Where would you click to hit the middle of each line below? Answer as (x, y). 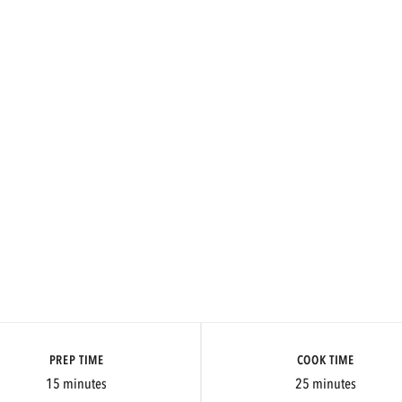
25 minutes (325, 385)
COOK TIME (325, 360)
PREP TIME (76, 360)
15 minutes (77, 385)
